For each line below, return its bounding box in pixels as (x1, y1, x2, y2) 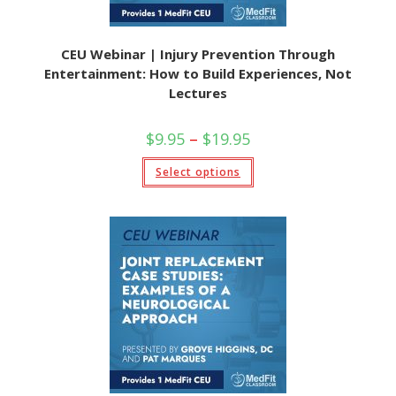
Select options (156, 164, 240, 179)
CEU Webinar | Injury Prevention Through (61, 45, 335, 63)
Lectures (169, 84, 227, 102)
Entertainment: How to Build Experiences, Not (44, 65, 352, 82)
